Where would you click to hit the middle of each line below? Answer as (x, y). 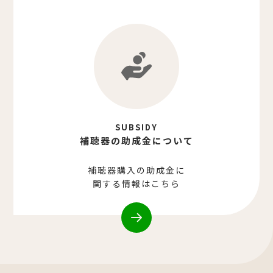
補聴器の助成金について (136, 140)
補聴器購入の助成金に (136, 170)
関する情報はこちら (136, 183)
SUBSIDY (136, 127)
